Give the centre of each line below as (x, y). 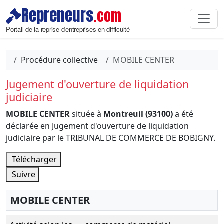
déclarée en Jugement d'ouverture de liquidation (97, 126)
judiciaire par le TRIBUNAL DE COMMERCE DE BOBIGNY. (111, 138)
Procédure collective (59, 60)
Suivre (23, 174)
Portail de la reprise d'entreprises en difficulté (68, 29)
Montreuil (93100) (138, 114)
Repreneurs (57, 15)
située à (87, 114)
